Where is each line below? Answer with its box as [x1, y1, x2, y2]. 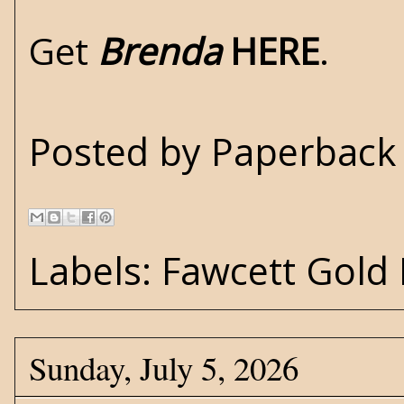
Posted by [29, 126, 211, 178]
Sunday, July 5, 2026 [29, 344, 298, 390]
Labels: [29, 245, 161, 297]
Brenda [97, 26, 221, 77]
